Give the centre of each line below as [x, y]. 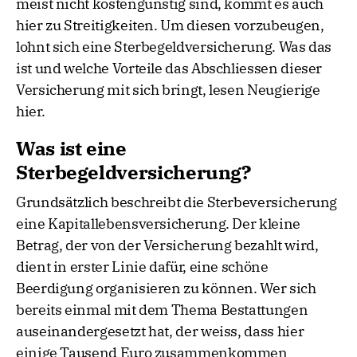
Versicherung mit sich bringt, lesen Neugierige [168, 90]
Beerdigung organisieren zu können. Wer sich [166, 288]
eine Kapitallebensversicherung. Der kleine [158, 224]
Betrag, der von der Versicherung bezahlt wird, [167, 245]
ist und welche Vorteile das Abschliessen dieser [169, 69]
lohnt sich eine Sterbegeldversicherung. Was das [174, 47]
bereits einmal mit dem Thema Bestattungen [162, 310]
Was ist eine [71, 149]
